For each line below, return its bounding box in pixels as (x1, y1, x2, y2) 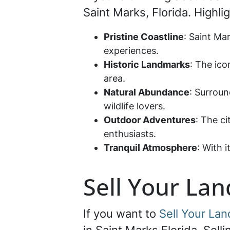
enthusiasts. (104, 128, 161, 139)
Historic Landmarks (104, 59, 190, 70)
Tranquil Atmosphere (104, 142, 197, 153)
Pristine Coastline (104, 31, 184, 42)
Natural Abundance (104, 87, 189, 98)
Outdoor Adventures (104, 114, 196, 125)
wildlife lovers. (104, 101, 170, 111)
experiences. (104, 45, 164, 56)
